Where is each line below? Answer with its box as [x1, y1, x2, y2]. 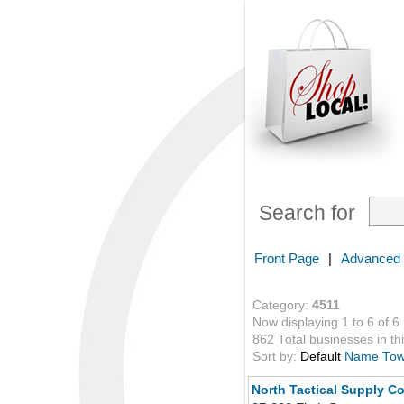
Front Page [254, 251, 319, 266]
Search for [259, 202, 355, 225]
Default [300, 350, 341, 363]
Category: [252, 298, 312, 312]
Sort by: [252, 350, 300, 363]
